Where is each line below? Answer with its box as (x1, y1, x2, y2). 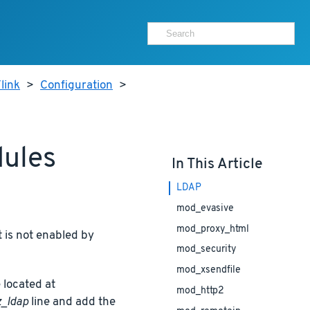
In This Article (171, 154, 262, 174)
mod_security (176, 244, 236, 256)
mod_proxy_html (176, 224, 249, 236)
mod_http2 (176, 285, 224, 298)
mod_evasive (176, 203, 234, 215)
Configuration (40, 78, 113, 93)
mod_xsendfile (176, 264, 241, 277)
